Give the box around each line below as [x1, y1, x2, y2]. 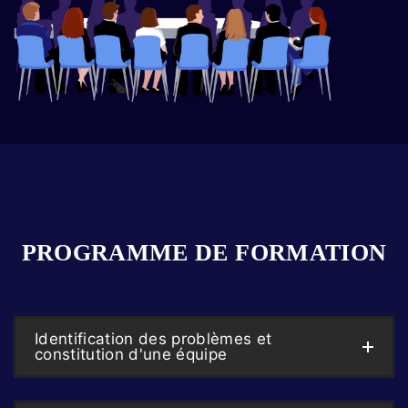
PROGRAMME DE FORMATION [21, 240, 387, 267]
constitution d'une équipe [35, 345, 228, 364]
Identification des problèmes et [35, 330, 272, 349]
